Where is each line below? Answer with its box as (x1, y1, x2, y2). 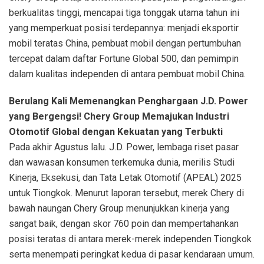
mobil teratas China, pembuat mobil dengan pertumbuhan (9, 38, 241, 49)
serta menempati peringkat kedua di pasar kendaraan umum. (9, 249, 255, 260)
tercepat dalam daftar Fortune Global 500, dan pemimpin (9, 53, 239, 65)
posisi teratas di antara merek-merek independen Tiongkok (9, 233, 252, 245)
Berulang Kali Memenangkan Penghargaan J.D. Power (9, 95, 248, 107)
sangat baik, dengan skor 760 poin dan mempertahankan (9, 218, 239, 230)
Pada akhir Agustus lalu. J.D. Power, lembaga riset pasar (9, 141, 239, 153)
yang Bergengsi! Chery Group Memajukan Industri (9, 111, 229, 123)
